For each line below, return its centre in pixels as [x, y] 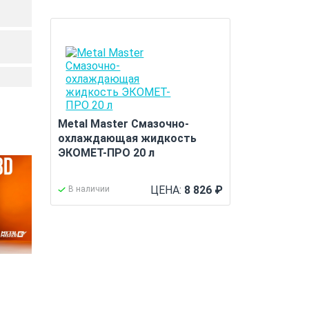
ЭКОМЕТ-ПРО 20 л [107, 153]
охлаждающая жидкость [128, 138]
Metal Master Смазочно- [124, 124]
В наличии [89, 189]
